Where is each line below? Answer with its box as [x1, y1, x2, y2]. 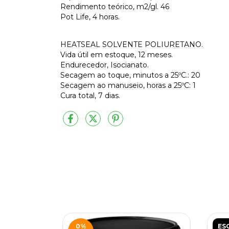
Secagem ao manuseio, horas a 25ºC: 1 [60, 81, 196, 90]
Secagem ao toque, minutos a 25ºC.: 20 [60, 71, 200, 80]
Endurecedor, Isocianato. [60, 60, 149, 70]
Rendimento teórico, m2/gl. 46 [60, 2, 169, 11]
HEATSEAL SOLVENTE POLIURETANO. [60, 40, 203, 49]
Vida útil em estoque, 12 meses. [60, 50, 173, 59]
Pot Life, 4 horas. [60, 12, 120, 21]
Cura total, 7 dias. [60, 91, 120, 100]
